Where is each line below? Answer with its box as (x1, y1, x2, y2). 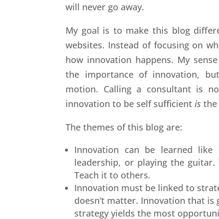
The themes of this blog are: (66, 121, 183, 133)
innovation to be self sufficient (66, 97, 195, 109)
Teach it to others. (74, 169, 151, 181)
